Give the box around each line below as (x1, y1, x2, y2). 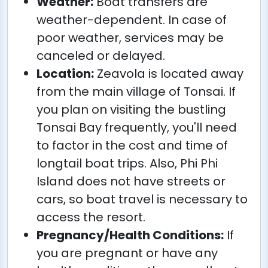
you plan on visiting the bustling (36, 100, 226, 118)
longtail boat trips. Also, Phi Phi (36, 154, 218, 172)
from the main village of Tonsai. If (36, 83, 236, 100)
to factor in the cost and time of (36, 136, 228, 154)
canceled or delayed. (36, 47, 165, 64)
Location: (36, 65, 94, 82)
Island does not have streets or (36, 172, 226, 190)
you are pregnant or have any (36, 244, 218, 261)
